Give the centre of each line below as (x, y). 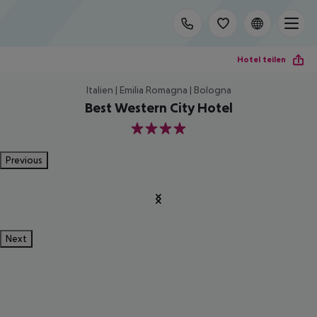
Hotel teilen (261, 59)
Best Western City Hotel (158, 108)
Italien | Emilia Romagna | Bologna (158, 90)
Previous (24, 160)
